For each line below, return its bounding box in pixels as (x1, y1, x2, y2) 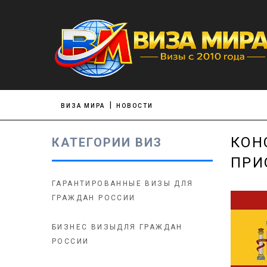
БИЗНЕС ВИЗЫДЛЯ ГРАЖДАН (52, 223, 183, 231)
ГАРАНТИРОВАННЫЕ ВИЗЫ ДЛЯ (52, 179, 194, 188)
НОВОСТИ (116, 103, 153, 109)
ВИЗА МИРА (61, 103, 105, 109)
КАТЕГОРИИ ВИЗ (52, 135, 162, 150)
